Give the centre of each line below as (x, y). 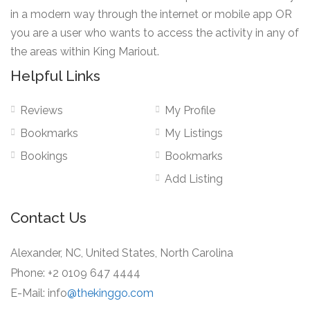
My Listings (194, 134)
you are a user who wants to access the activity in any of (155, 33)
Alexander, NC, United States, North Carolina (122, 253)
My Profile (190, 111)
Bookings (44, 156)
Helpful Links (55, 76)
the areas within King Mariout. (85, 52)
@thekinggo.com (110, 293)
